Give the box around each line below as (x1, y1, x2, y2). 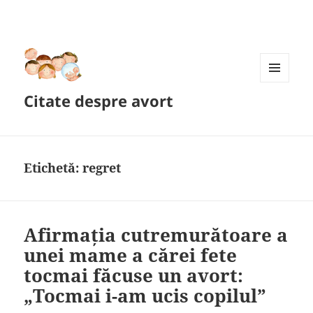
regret (82, 159, 122, 177)
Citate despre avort (24, 90, 174, 112)
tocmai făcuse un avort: (24, 263, 244, 289)
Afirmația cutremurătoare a (24, 222, 289, 248)
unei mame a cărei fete (24, 242, 238, 268)
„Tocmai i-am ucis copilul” (24, 283, 267, 309)
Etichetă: (24, 159, 83, 177)
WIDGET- (260, 105, 298, 117)
